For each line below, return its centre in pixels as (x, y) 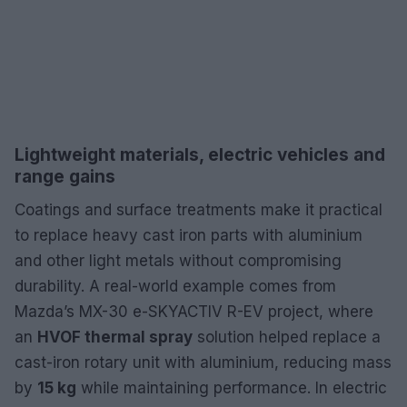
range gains (65, 176)
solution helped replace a (287, 337)
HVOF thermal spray (115, 337)
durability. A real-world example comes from (175, 286)
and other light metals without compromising (178, 260)
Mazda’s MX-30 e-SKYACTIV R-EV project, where (194, 311)
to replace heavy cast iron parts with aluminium (189, 235)
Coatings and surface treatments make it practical (199, 209)
